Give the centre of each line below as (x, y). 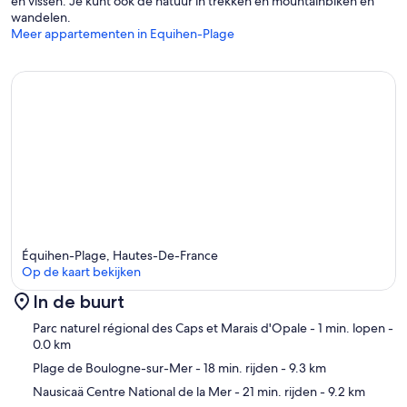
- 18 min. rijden (235, 367)
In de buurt (79, 301)
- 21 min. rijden (274, 391)
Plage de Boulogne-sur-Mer (113, 367)
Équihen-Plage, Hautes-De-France (120, 255)
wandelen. (41, 18)
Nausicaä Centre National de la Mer (132, 391)
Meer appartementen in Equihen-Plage (123, 34)
